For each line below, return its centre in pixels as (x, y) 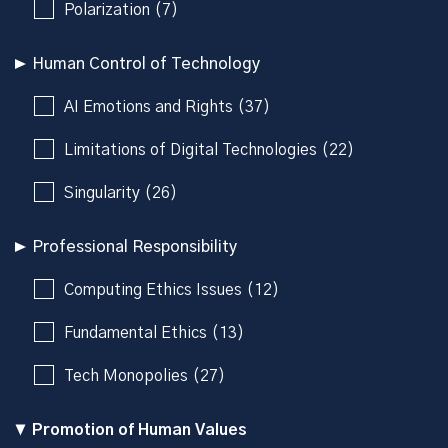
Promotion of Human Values (139, 429)
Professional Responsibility (134, 246)
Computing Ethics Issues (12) (171, 289)
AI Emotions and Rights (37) (167, 106)
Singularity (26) (120, 192)
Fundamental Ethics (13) (154, 332)
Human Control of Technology (146, 63)
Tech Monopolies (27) (144, 375)
